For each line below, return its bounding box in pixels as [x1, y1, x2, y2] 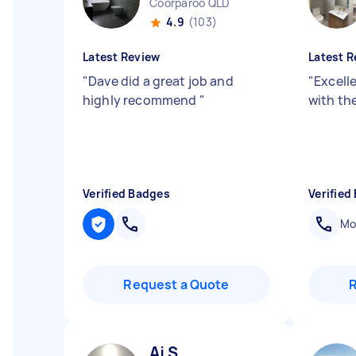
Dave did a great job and [88, 72, 234, 90]
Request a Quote [123, 276, 230, 293]
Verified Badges [83, 186, 170, 201]
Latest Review [83, 49, 161, 64]
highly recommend [83, 91, 199, 109]
